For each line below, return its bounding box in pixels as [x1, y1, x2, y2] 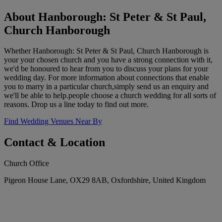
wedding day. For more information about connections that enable [4, 73, 209, 82]
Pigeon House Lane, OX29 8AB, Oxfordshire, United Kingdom [4, 176, 206, 185]
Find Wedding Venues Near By [4, 117, 102, 126]
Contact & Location [4, 136, 105, 149]
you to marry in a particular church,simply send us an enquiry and [4, 82, 209, 91]
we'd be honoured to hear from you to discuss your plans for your [4, 64, 208, 73]
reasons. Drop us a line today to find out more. [4, 100, 149, 109]
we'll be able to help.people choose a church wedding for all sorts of [4, 91, 216, 100]
